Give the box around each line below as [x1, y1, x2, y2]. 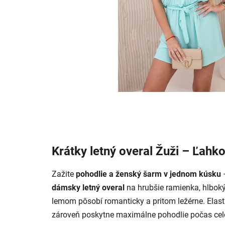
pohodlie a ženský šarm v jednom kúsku [76, 169, 221, 179]
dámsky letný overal [52, 183, 127, 193]
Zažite [52, 169, 76, 179]
